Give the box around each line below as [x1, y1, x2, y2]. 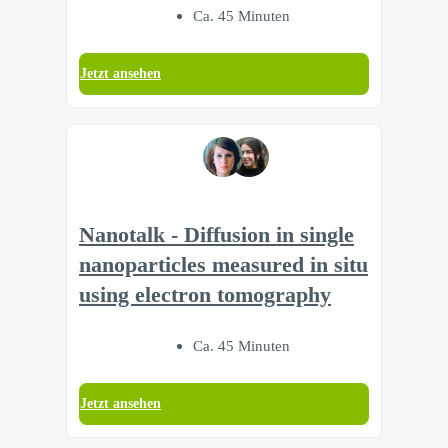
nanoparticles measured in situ [79, 252, 368, 277]
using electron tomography [79, 282, 331, 307]
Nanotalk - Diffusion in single [79, 222, 354, 247]
